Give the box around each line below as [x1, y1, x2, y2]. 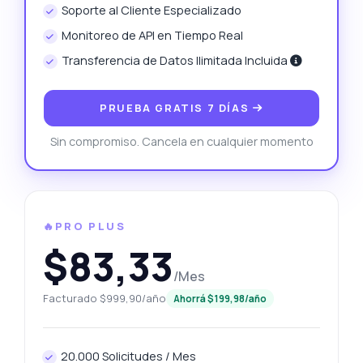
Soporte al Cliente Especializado [62, 2, 242, 19]
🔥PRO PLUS [42, 219, 126, 234]
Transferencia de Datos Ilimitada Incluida [62, 53, 291, 69]
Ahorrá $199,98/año [173, 293, 267, 305]
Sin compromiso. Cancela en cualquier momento [49, 134, 314, 150]
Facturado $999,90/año [42, 291, 166, 306]
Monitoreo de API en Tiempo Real [62, 28, 244, 44]
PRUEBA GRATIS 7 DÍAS [100, 100, 253, 116]
